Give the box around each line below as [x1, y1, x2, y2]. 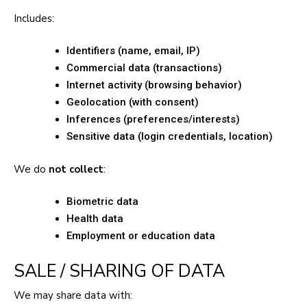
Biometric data [66, 195, 138, 208]
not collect [49, 162, 103, 176]
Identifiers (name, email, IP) [66, 45, 200, 58]
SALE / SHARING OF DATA [14, 258, 225, 283]
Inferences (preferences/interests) [66, 113, 240, 126]
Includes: [14, 11, 54, 25]
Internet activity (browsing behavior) [66, 79, 242, 92]
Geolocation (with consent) [66, 96, 199, 109]
